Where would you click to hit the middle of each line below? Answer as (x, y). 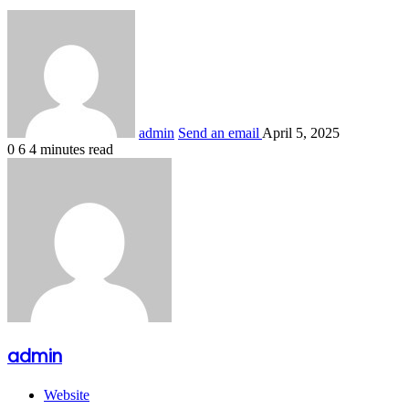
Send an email (219, 133)
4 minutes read (71, 150)
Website (67, 394)
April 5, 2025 (301, 133)
